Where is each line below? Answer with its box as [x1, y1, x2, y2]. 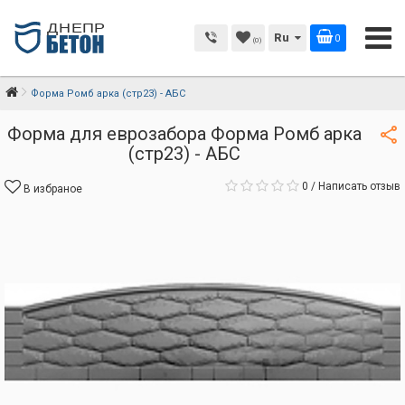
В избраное [24, 183, 82, 195]
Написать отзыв [318, 180, 400, 193]
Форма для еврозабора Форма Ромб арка [7, 123, 362, 145]
